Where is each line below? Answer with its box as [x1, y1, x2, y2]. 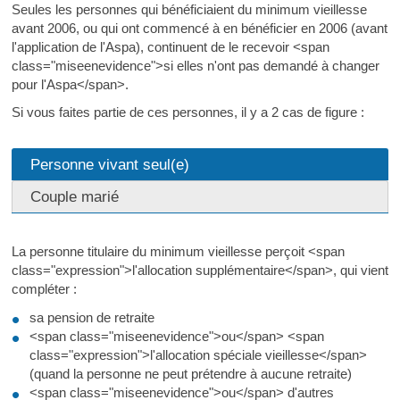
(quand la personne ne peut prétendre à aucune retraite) [29, 365, 352, 381]
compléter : [11, 281, 77, 296]
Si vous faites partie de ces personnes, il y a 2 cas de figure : [11, 104, 364, 120]
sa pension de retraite [29, 309, 154, 325]
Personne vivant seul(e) [29, 155, 189, 173]
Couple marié [29, 187, 119, 205]
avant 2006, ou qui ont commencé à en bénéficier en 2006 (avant [11, 20, 387, 36]
